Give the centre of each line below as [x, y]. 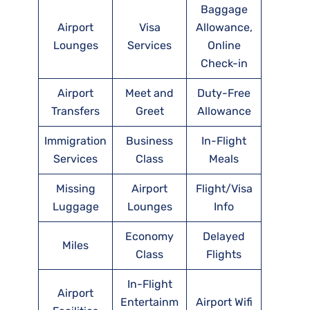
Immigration [75, 141]
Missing [75, 189]
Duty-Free [224, 93]
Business [149, 141]
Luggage [75, 207]
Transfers [75, 111]
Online [224, 46]
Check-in [224, 64]
